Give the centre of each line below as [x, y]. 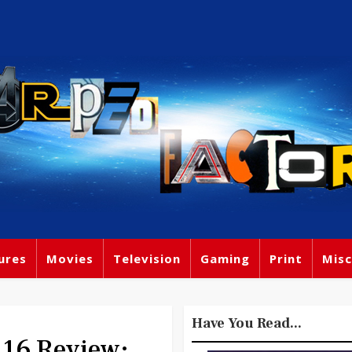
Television [147, 258]
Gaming [225, 258]
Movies [70, 258]
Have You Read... [247, 323]
